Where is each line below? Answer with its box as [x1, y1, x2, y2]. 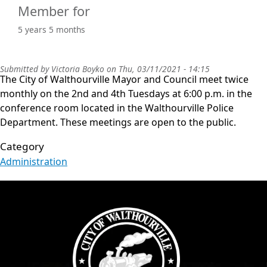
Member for [18, 2, 90, 20]
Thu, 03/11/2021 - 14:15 [119, 63, 210, 74]
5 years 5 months [18, 23, 85, 35]
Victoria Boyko [51, 63, 104, 74]
